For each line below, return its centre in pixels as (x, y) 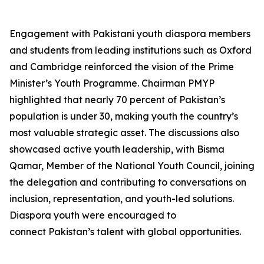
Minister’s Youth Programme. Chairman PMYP (112, 83)
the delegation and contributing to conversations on (128, 182)
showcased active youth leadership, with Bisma (117, 149)
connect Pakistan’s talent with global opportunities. (125, 232)
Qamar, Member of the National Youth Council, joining (132, 166)
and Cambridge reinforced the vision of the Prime (122, 67)
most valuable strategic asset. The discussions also (124, 133)
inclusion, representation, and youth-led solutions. (122, 199)
